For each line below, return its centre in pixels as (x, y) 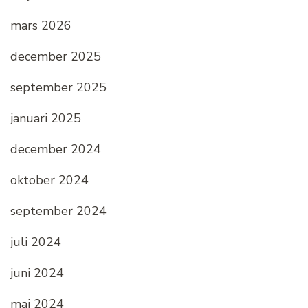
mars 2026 (41, 25)
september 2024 (58, 211)
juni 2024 (37, 273)
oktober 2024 (49, 180)
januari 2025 (46, 118)
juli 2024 (36, 242)
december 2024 (56, 149)
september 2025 (58, 87)
